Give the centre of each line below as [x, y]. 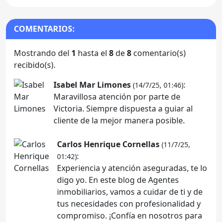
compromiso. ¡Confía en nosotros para [130, 215]
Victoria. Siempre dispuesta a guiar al [123, 108]
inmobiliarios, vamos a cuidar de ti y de [130, 192]
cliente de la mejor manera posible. [119, 120]
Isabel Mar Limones [92, 84]
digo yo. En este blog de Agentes [118, 180]
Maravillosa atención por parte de [117, 96]
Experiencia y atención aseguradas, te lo [132, 168]
